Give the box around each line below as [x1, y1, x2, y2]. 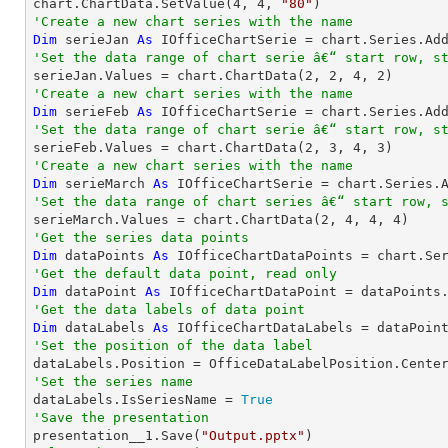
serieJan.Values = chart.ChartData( [33, 68, 305, 83]
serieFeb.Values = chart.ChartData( [33, 140, 305, 155]
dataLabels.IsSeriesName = [33, 392, 241, 407]
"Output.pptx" [201, 428, 305, 443]
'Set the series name [33, 374, 193, 389]
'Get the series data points [33, 230, 249, 245]
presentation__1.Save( [33, 428, 201, 443]
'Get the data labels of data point [33, 302, 305, 317]
